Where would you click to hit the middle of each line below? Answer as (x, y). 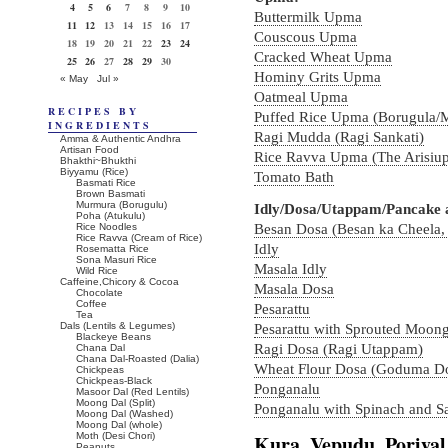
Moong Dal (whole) (119, 424)
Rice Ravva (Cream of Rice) (139, 237)
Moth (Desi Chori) (115, 435)
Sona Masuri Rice (116, 259)
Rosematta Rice (112, 248)
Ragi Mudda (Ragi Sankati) (339, 137)
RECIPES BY (93, 111)
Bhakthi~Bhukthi (98, 160)
